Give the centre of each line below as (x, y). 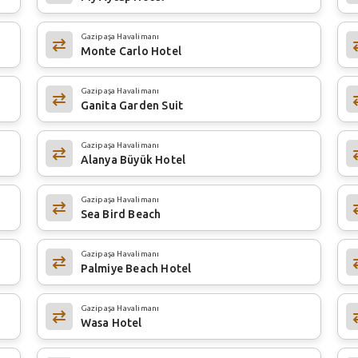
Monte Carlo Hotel (131, 51)
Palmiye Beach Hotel (136, 268)
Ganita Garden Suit (132, 105)
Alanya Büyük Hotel (133, 159)
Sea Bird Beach (121, 214)
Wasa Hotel (111, 322)
